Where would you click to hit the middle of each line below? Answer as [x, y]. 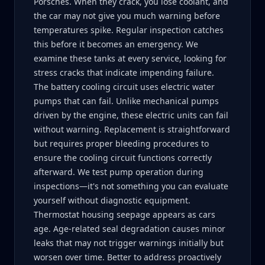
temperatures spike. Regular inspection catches [129, 30]
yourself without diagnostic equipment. [112, 200]
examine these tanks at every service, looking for [130, 58]
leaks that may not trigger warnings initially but [129, 243]
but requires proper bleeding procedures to [121, 143]
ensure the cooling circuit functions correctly [123, 158]
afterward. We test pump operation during [119, 172]
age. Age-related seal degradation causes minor [130, 229]
